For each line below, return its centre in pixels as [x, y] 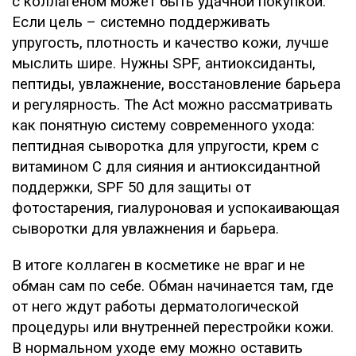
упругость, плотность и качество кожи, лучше [170, 43]
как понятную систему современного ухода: [163, 126]
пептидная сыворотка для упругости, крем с [165, 147]
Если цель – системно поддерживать [141, 23]
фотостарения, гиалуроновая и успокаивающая [176, 209]
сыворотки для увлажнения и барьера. [145, 229]
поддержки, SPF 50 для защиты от [132, 188]
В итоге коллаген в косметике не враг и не [159, 266]
